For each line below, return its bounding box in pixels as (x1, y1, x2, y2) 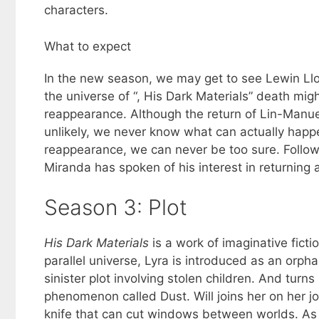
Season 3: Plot (44, 194, 187, 221)
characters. (44, 3, 108, 18)
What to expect (44, 38, 131, 53)
